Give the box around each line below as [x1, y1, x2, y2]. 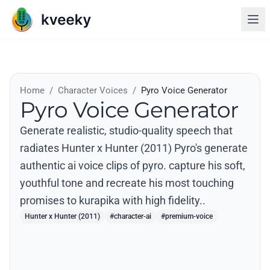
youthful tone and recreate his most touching [20, 177, 234, 189]
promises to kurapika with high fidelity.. [20, 194, 206, 207]
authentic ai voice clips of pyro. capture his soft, [20, 159, 245, 172]
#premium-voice [161, 212, 213, 221]
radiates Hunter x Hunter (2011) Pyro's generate [20, 142, 248, 154]
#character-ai [110, 212, 151, 221]
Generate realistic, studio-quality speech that [20, 124, 233, 137]
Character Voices [58, 85, 128, 96]
